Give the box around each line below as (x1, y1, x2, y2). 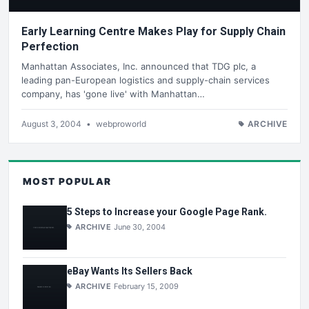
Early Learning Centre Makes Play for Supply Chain (21, 25, 286, 39)
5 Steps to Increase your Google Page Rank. (67, 206, 267, 218)
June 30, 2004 (114, 222, 166, 232)
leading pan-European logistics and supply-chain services (21, 74, 270, 86)
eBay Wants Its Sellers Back (67, 265, 192, 277)
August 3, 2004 (21, 118, 83, 129)
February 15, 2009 (114, 281, 179, 291)
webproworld (96, 118, 146, 129)
